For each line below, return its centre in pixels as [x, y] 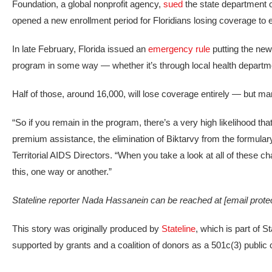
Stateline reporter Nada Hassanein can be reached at [118, 200]
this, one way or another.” [62, 172]
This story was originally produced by [87, 229]
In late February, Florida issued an [80, 49]
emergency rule [179, 49]
